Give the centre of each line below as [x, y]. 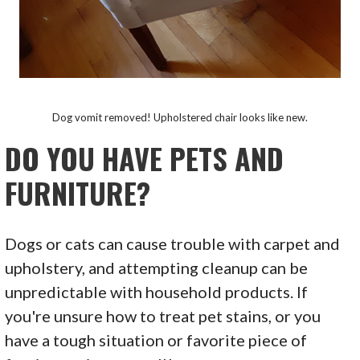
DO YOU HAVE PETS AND [145, 158]
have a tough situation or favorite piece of [156, 340]
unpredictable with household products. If [157, 292]
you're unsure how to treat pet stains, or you [163, 316]
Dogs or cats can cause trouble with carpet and [173, 244]
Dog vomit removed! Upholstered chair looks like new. [180, 118]
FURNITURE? [78, 193]
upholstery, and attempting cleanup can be [157, 268]
